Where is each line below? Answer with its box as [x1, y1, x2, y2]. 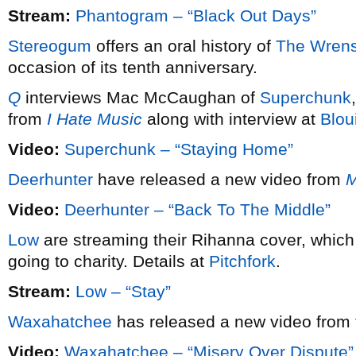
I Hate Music [47, 110, 142, 128]
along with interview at [142, 110, 320, 128]
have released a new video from [93, 170, 346, 188]
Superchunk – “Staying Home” [64, 140, 293, 158]
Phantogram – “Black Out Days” [75, 6, 316, 25]
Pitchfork [209, 252, 276, 270]
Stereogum [8, 37, 91, 55]
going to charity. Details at [8, 252, 209, 270]
